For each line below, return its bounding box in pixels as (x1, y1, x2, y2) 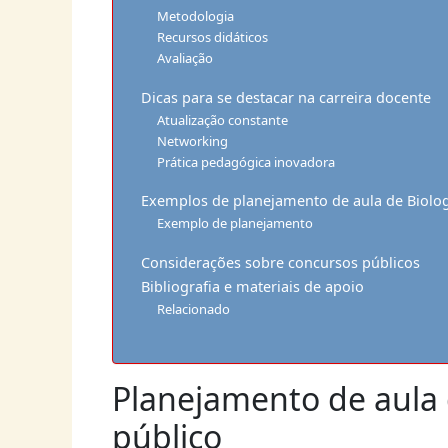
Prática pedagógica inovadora (157, 152, 336, 171)
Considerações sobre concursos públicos (140, 252, 420, 272)
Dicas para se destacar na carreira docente (140, 87, 431, 107)
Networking (157, 131, 229, 150)
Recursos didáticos (157, 27, 269, 46)
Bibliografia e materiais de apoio (140, 276, 364, 296)
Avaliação (157, 48, 214, 67)
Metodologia (157, 6, 235, 25)
